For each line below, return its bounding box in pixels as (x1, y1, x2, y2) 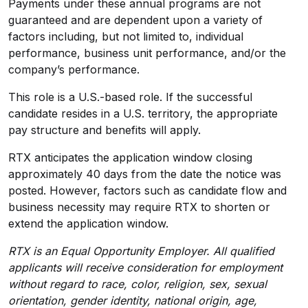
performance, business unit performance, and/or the (8, 46, 286, 60)
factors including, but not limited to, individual (8, 30, 243, 43)
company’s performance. (8, 63, 140, 76)
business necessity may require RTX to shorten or (8, 200, 270, 214)
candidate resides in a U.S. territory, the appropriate (8, 107, 278, 120)
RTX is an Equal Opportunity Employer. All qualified (8, 244, 274, 258)
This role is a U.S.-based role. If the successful (8, 90, 252, 104)
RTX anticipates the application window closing (8, 151, 252, 164)
